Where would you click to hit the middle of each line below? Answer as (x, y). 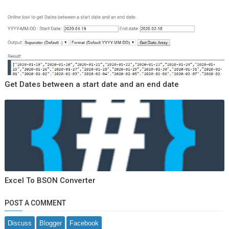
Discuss (19, 223)
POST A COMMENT (35, 203)
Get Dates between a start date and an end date (91, 84)
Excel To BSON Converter (50, 180)
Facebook (84, 223)
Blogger (50, 223)
